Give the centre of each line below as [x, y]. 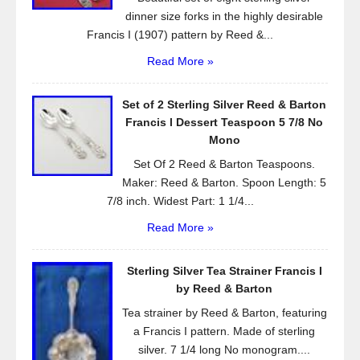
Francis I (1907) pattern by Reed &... [180, 35]
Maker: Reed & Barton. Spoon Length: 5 [224, 182]
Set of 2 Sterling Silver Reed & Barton [224, 104]
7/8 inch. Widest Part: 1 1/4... [180, 201]
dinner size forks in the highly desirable [224, 16]
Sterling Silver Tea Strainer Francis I [224, 271]
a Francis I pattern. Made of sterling [224, 331]
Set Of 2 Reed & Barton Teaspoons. [224, 164]
